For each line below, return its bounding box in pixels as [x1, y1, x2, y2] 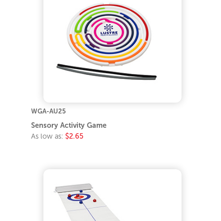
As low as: [31, 132, 66, 141]
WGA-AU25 [31, 108, 66, 115]
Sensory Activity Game [31, 121, 107, 130]
